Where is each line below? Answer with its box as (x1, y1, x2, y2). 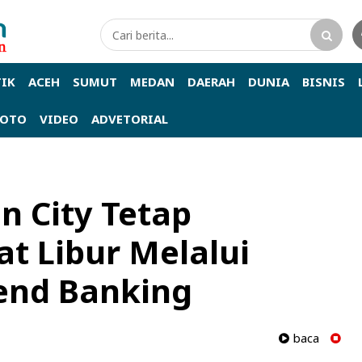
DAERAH (187, 73, 235, 90)
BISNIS (302, 73, 345, 90)
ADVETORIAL (91, 110, 168, 127)
